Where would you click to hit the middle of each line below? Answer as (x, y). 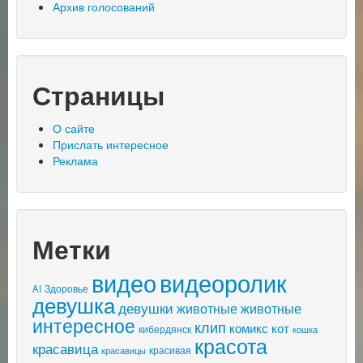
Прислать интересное (111, 145)
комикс (249, 328)
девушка (74, 305)
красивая (170, 350)
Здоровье (66, 289)
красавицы (124, 350)
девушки (146, 308)
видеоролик (223, 283)
